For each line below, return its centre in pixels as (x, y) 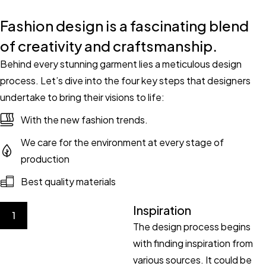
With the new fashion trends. (84, 119)
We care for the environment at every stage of (122, 142)
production (45, 159)
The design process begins (192, 226)
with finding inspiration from (193, 243)
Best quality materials (68, 181)
